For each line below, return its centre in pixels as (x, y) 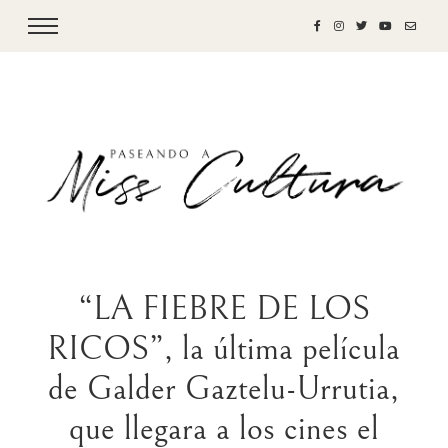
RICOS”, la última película (224, 349)
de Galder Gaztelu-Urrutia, (224, 389)
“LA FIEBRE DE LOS (223, 309)
